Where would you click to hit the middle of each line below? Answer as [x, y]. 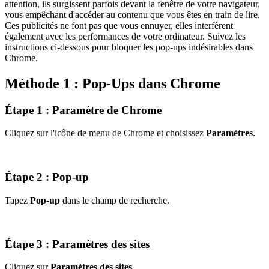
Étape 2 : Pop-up [47, 177]
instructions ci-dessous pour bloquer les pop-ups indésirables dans [129, 47]
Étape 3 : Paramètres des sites [77, 244]
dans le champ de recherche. [115, 200]
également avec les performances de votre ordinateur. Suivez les [125, 36]
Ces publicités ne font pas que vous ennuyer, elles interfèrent [119, 25]
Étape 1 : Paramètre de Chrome [83, 110]
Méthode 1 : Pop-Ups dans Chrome [113, 83]
